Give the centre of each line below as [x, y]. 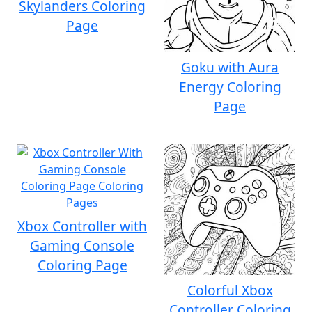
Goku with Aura [230, 67]
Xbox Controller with [82, 226]
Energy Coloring [230, 87]
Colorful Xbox [230, 290]
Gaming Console [82, 245]
